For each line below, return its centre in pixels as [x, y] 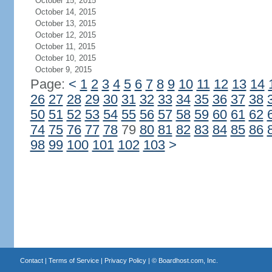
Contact [31, 260]
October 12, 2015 [65, 35]
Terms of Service [73, 260]
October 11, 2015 [65, 46]
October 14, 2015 [65, 12]
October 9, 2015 [63, 70]
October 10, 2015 [65, 58]
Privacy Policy [125, 260]
